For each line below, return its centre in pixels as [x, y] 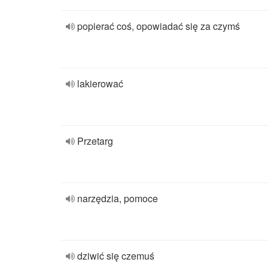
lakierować [100, 83]
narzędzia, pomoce [118, 198]
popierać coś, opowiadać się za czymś [159, 26]
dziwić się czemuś [116, 256]
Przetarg [95, 141]
